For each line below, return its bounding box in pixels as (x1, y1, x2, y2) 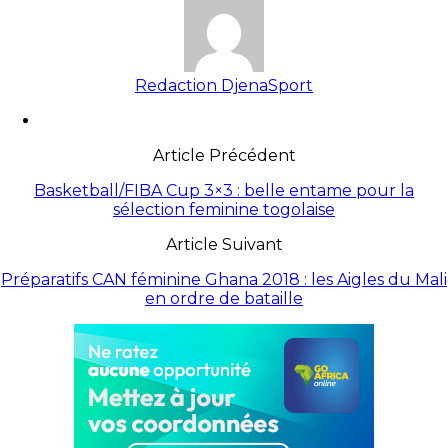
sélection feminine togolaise (113, 199, 335, 219)
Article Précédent (152, 145, 296, 165)
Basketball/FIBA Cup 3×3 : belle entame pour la (34, 180, 414, 200)
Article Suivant (165, 234, 283, 254)
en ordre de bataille (145, 288, 303, 308)
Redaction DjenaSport (135, 75, 313, 95)
